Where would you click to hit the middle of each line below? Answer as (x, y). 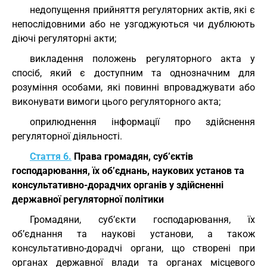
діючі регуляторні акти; (64, 38)
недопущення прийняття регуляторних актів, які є (142, 10)
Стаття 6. (51, 156)
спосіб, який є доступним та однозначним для (133, 73)
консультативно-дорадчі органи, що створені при (133, 248)
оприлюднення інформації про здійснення (142, 122)
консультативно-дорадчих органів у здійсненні (118, 185)
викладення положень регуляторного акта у (142, 59)
